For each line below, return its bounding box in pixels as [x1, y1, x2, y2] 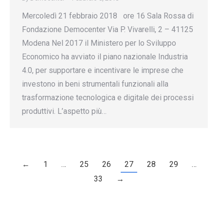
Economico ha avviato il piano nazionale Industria [22, 52, 188, 61]
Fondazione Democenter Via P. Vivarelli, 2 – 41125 [22, 25, 193, 34]
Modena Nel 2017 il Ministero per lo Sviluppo [22, 38, 176, 48]
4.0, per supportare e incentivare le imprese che [22, 66, 183, 75]
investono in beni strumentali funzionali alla [22, 79, 168, 89]
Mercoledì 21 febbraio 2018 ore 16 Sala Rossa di [22, 11, 194, 20]
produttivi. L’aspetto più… [22, 107, 107, 116]
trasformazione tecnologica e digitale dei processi [22, 93, 194, 102]
